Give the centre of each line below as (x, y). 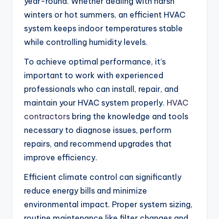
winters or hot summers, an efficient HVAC (105, 15)
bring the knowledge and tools (129, 117)
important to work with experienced (94, 76)
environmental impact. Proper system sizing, (108, 205)
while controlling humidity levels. (86, 42)
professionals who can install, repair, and (101, 89)
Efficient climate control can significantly (103, 177)
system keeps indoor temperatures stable (103, 29)
